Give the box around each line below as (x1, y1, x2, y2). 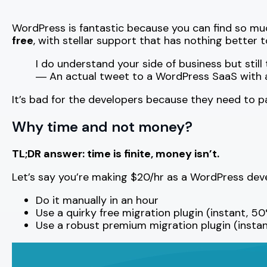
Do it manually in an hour (36, 193, 159, 207)
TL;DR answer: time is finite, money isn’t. (12, 146, 219, 161)
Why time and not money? (12, 117, 193, 136)
